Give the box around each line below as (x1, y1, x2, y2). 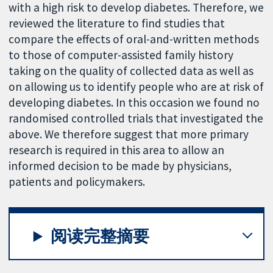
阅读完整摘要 (51, 225, 150, 246)
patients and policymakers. (9, 174, 146, 190)
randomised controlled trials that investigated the (9, 111, 264, 126)
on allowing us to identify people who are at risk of (9, 79, 264, 94)
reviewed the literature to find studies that (9, 16, 225, 31)
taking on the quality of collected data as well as (9, 63, 254, 79)
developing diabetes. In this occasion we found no (9, 95, 260, 110)
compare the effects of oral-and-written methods (9, 32, 260, 47)
